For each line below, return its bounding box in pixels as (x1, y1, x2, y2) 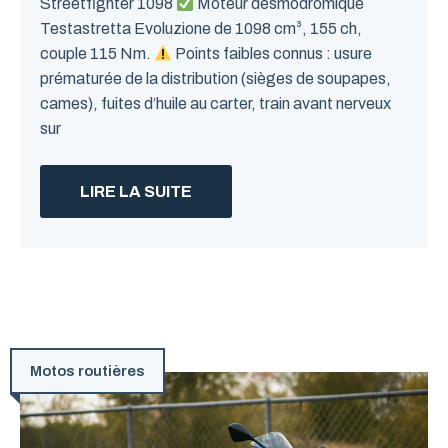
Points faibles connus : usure (172, 45, 373, 62)
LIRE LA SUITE (80, 183, 192, 200)
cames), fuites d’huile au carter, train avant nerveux (40, 95, 391, 112)
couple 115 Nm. (40, 45, 154, 62)
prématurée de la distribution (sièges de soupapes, (40, 70, 391, 87)
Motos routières (30, 363, 145, 379)
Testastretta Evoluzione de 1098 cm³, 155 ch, (40, 20, 362, 37)
